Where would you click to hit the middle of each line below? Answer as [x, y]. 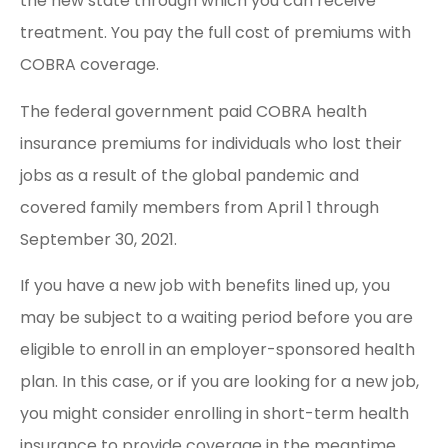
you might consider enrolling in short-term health [214, 414]
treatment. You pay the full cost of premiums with [215, 33]
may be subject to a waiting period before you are [216, 318]
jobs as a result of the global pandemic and [189, 175]
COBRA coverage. [89, 65]
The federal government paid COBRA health [193, 111]
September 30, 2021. [98, 239]
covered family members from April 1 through [199, 207]
